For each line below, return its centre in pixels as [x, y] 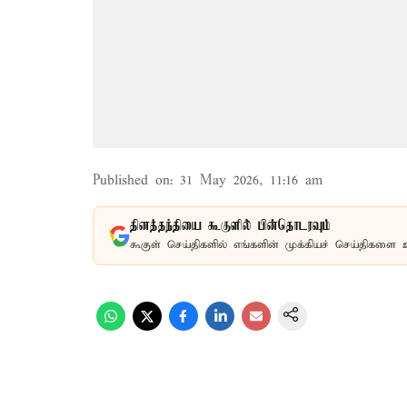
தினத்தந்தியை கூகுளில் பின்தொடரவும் [230, 226]
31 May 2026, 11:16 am [251, 181]
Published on [131, 181]
